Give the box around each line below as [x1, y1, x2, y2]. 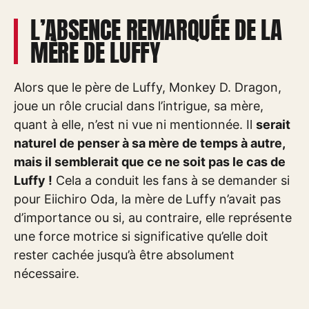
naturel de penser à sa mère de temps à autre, [14, 136, 285, 150]
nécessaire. [14, 266, 79, 281]
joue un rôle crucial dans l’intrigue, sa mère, [14, 99, 263, 113]
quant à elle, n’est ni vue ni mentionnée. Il [14, 117, 256, 132]
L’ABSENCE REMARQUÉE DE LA [30, 12, 282, 48]
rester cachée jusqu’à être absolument [14, 248, 235, 262]
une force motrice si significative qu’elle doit [14, 229, 268, 243]
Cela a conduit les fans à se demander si [52, 173, 290, 188]
